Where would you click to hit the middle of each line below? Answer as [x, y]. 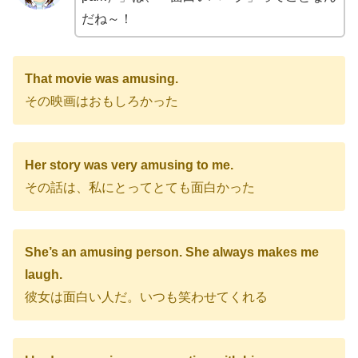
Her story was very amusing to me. [129, 165]
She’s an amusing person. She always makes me [172, 252]
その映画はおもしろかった [101, 101]
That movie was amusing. [101, 78]
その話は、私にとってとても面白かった [140, 188]
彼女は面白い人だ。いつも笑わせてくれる [146, 296]
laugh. [44, 274]
